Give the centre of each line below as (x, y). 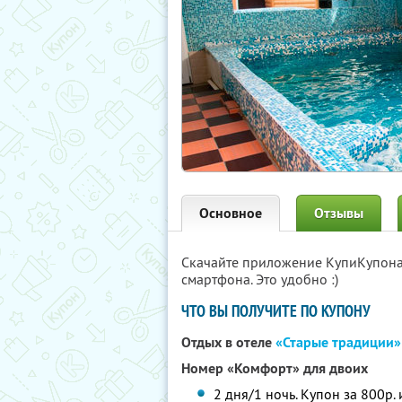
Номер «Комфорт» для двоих (275, 368)
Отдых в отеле (228, 342)
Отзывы (339, 213)
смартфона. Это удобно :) (260, 279)
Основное (231, 213)
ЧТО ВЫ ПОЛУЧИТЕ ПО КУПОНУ (276, 311)
